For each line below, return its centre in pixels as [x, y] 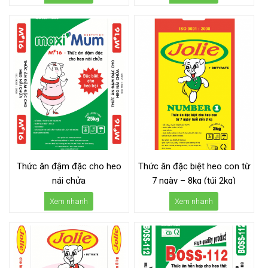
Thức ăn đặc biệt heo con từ [194, 166]
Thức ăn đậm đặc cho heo [69, 166]
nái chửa [69, 181]
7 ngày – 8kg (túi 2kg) [194, 181]
